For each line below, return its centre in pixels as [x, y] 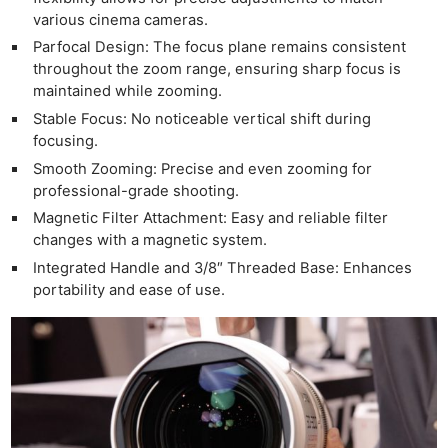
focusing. [66, 141]
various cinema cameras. [121, 19]
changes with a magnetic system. [150, 240]
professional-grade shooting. [136, 190]
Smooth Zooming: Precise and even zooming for [202, 168]
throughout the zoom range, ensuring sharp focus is [217, 69]
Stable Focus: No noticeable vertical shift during [202, 119]
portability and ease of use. [129, 289]
